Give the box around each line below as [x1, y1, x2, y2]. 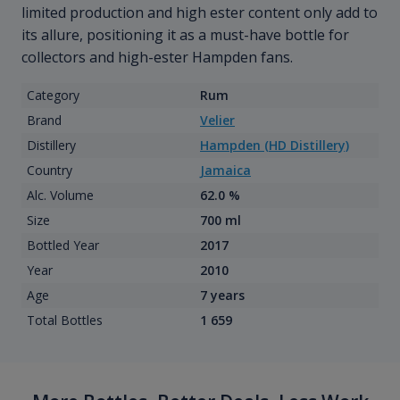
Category [26, 87, 79, 104]
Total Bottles [26, 312, 103, 329]
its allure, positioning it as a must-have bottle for [21, 25, 349, 46]
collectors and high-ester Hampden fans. [21, 47, 293, 68]
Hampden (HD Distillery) [200, 137, 349, 154]
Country [26, 162, 72, 179]
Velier [200, 112, 235, 129]
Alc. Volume [26, 187, 94, 204]
